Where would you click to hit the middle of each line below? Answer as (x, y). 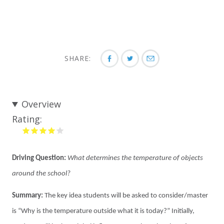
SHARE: (79, 58)
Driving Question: (39, 158)
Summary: (27, 196)
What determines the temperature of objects (134, 158)
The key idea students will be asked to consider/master (125, 196)
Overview (41, 104)
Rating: (27, 119)
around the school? (41, 174)
